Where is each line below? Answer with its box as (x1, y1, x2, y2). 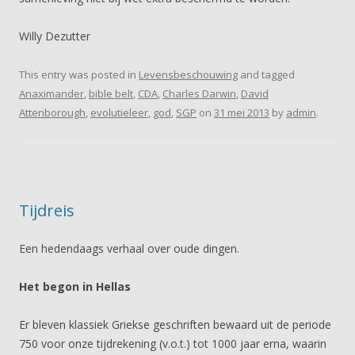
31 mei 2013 (214, 105, 269, 120)
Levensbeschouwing (139, 67, 238, 82)
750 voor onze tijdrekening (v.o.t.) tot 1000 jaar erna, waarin (19, 336, 326, 351)
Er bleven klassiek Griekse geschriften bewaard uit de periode (19, 317, 331, 332)
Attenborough (19, 105, 86, 120)
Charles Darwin (162, 86, 236, 101)
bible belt (89, 86, 133, 101)
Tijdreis (19, 200, 74, 221)
